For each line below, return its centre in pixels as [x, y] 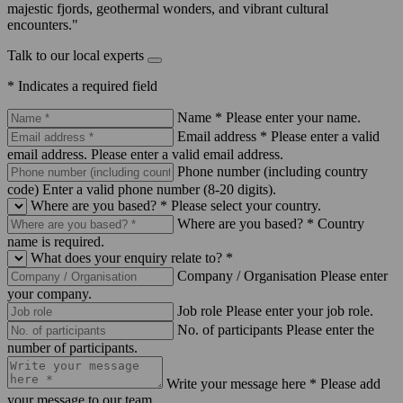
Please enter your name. [293, 117]
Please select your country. [246, 205]
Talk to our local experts [76, 55]
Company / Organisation [247, 275]
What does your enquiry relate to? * [132, 257]
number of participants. [72, 347]
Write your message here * [242, 383]
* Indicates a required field [82, 85]
